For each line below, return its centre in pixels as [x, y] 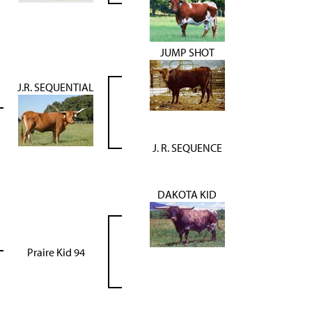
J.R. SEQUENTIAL [56, 87]
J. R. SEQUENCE [187, 147]
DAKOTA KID [187, 194]
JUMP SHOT [187, 52]
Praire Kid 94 [56, 252]
